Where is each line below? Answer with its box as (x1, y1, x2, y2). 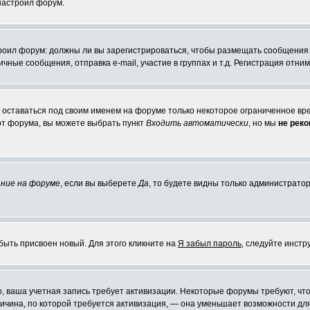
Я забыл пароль (178, 239, 241, 248)
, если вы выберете (60, 179, 138, 188)
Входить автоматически (146, 118, 248, 128)
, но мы (248, 118, 278, 128)
